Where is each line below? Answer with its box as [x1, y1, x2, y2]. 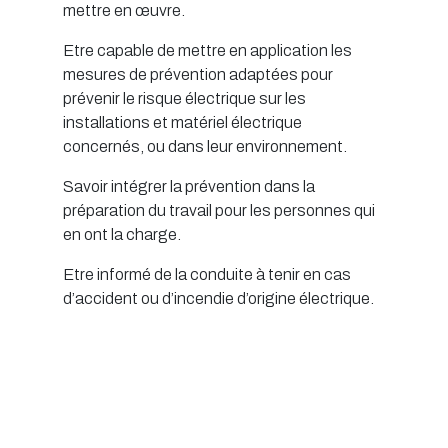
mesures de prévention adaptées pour [63, 66, 333, 84]
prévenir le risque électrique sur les [63, 90, 306, 108]
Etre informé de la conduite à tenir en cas [63, 266, 351, 284]
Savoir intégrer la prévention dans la [63, 178, 315, 196]
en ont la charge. [63, 226, 181, 244]
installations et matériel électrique [63, 114, 302, 132]
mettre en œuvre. [63, 2, 185, 20]
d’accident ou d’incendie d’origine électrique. [63, 290, 374, 308]
